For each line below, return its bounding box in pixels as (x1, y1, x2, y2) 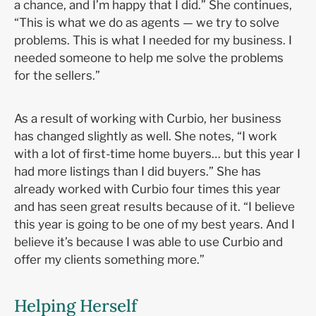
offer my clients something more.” (14, 252, 207, 267)
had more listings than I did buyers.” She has (14, 164, 261, 178)
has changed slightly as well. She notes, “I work (14, 128, 277, 143)
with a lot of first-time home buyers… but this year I (14, 146, 300, 161)
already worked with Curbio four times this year (14, 181, 281, 196)
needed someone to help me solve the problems (14, 50, 284, 65)
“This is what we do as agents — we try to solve (14, 15, 279, 30)
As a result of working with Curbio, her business (14, 111, 281, 126)
